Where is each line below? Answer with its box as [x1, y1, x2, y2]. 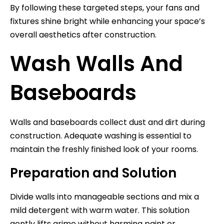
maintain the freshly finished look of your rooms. [10, 143, 198, 155]
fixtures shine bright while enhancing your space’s [10, 15, 205, 27]
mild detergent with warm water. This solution [10, 204, 189, 216]
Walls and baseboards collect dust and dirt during [10, 116, 205, 128]
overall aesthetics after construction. [10, 28, 156, 40]
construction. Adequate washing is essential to [10, 129, 191, 141]
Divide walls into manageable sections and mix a [10, 190, 199, 202]
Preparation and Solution [10, 163, 176, 182]
